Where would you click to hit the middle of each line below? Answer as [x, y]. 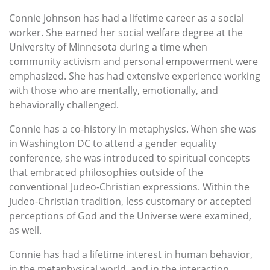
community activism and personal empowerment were [133, 62]
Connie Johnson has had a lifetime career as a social [127, 18]
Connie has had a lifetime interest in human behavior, [131, 255]
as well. [25, 231]
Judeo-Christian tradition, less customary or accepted [130, 202]
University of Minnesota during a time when [108, 47]
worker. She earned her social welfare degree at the [126, 33]
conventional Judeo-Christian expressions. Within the [129, 187]
